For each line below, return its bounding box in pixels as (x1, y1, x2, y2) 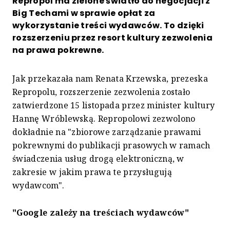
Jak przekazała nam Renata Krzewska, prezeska (12, 72, 208, 84)
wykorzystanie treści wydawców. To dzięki (12, 19, 204, 31)
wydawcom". (12, 179, 65, 191)
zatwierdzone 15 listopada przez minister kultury (12, 99, 215, 111)
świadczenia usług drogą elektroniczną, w (12, 152, 184, 164)
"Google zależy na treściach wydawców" (12, 206, 189, 218)
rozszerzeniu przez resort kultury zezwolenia (12, 31, 213, 44)
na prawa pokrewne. (12, 44, 104, 56)
